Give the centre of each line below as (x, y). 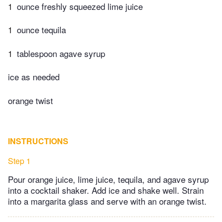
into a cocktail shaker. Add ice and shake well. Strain (106, 190)
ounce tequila (41, 30)
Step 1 (19, 161)
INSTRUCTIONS (38, 141)
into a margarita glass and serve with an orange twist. (107, 201)
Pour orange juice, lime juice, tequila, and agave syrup (108, 179)
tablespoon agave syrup (61, 53)
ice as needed (34, 77)
